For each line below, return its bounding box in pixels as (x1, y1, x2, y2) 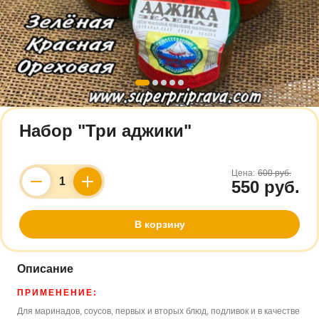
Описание (17, 263, 73, 275)
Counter (61, 181, 102, 194)
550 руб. (231, 177, 300, 197)
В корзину (134, 218, 185, 230)
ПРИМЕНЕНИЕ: (17, 288, 98, 298)
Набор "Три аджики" (19, 121, 192, 140)
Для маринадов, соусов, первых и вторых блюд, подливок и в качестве (17, 306, 300, 316)
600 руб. (258, 168, 291, 178)
